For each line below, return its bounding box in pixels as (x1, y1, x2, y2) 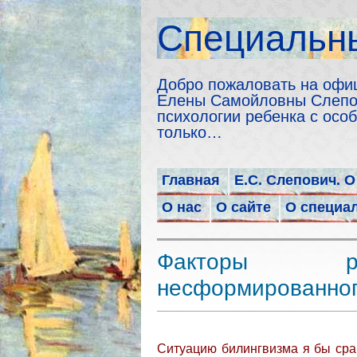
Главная (162, 172, 220, 188)
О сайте (216, 199, 271, 215)
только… (157, 124, 222, 141)
